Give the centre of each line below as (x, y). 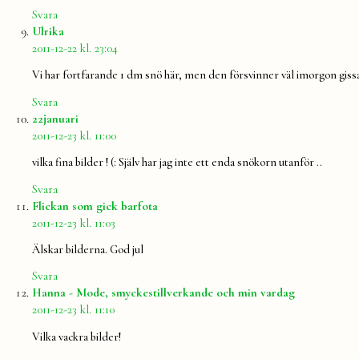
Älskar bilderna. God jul (88, 250)
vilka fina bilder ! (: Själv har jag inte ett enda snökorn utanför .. (177, 163)
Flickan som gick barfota (95, 206)
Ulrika (48, 31)
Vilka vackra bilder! (77, 337)
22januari (55, 118)
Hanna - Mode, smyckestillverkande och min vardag (163, 293)
